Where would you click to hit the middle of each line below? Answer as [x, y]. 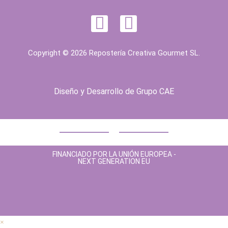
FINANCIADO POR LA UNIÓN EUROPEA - [114, 154]
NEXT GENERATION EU [114, 161]
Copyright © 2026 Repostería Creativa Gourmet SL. [114, 53]
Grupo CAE [155, 91]
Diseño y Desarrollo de [95, 91]
